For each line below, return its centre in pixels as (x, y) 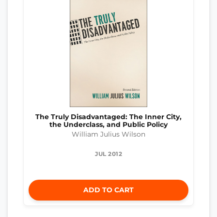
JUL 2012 (108, 154)
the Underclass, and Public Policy (108, 124)
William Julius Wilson (108, 134)
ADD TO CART (108, 190)
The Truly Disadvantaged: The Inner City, (108, 116)
